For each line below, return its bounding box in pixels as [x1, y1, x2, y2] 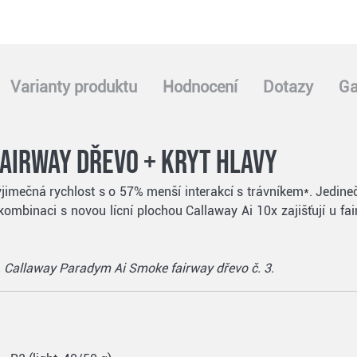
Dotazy [263, 77, 313, 97]
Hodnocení [163, 77, 237, 97]
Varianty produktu [10, 77, 137, 97]
